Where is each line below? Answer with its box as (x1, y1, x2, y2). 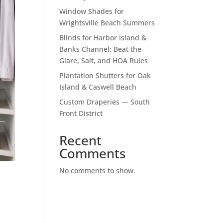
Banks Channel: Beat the (59, 44, 142, 54)
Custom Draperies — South (59, 97, 150, 107)
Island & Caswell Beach (59, 82, 137, 92)
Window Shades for (59, 6, 124, 16)
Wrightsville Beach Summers (59, 18, 155, 27)
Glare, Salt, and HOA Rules (59, 56, 148, 65)
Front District (59, 109, 103, 118)
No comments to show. (59, 166, 136, 175)
